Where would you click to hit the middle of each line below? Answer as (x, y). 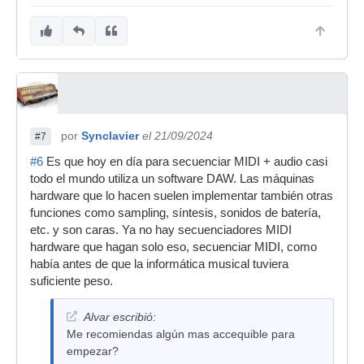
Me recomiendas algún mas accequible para (181, 334)
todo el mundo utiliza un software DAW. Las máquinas (172, 179)
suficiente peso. (71, 281)
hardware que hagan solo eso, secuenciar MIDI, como (173, 247)
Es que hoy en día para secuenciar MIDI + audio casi (185, 162)
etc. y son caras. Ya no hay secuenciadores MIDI (161, 230)
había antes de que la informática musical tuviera (159, 264)
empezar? (93, 351)
